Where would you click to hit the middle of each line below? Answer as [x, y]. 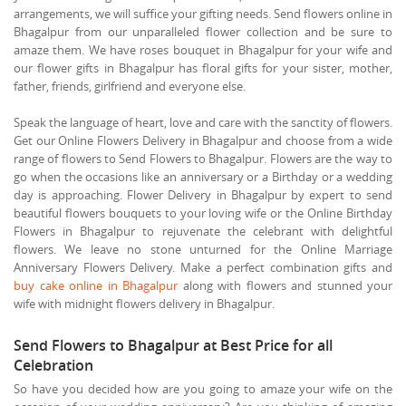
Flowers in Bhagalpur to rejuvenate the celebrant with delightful [203, 231]
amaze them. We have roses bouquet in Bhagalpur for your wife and [203, 49]
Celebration [53, 365]
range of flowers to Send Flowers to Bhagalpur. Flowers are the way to [203, 158]
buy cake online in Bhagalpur [96, 285]
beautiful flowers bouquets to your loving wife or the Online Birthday [203, 213]
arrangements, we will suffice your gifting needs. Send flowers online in [203, 13]
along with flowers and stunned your [285, 285]
